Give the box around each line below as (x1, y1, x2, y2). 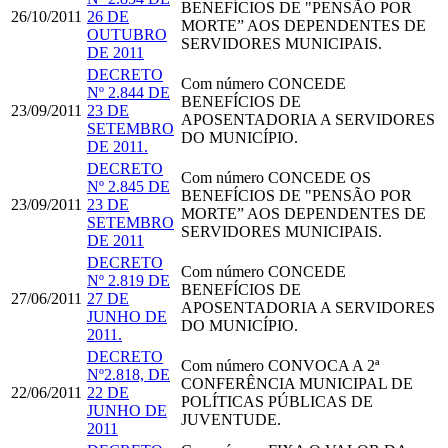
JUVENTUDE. (181, 410, 281, 428)
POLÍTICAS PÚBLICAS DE (181, 392, 373, 410)
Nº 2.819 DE (87, 271, 170, 289)
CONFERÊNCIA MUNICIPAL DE (181, 374, 413, 392)
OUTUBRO (87, 25, 167, 43)
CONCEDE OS (264, 168, 371, 186)
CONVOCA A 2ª (264, 356, 379, 374)
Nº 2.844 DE (87, 83, 170, 101)
